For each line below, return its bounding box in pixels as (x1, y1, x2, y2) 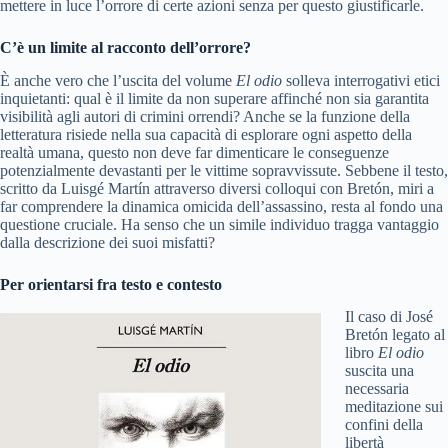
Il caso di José (345, 308, 433, 326)
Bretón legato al (345, 326, 445, 344)
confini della (345, 416, 423, 434)
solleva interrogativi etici (282, 71, 440, 89)
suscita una (345, 362, 414, 380)
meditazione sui (345, 398, 443, 416)
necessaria (345, 380, 409, 398)
